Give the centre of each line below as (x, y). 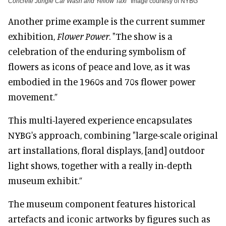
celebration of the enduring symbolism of (97, 51)
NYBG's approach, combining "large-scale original (113, 135)
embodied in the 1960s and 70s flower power (102, 81)
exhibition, (33, 36)
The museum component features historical (102, 203)
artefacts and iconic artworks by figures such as (109, 218)
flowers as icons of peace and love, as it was (99, 66)
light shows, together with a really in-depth (100, 165)
